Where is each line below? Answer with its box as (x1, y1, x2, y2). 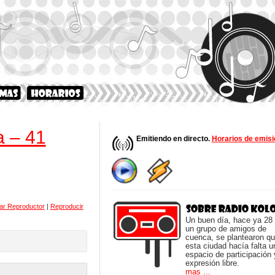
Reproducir (50, 202, 83, 210)
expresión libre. (185, 258, 239, 268)
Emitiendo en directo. (136, 134, 212, 143)
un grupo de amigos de (185, 224, 266, 233)
